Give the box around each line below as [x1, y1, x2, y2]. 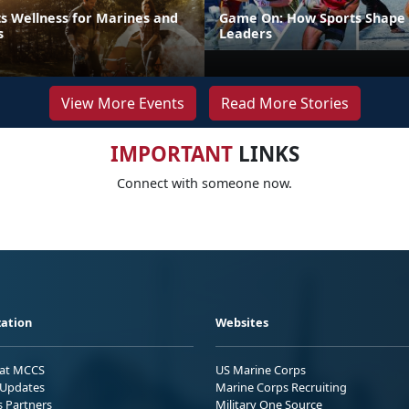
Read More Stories [220, 92, 349, 113]
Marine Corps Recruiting [215, 378, 347, 395]
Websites [215, 313, 268, 330]
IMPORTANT [110, 139, 233, 168]
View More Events [60, 92, 184, 113]
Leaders [219, 24, 272, 42]
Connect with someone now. [117, 173, 292, 192]
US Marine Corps [215, 361, 306, 378]
